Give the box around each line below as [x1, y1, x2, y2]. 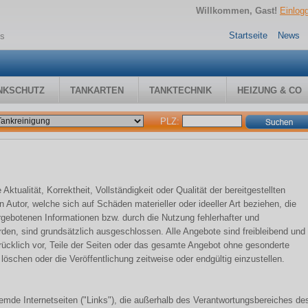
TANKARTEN [70, 85, 124, 96]
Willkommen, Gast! [196, 5, 277, 16]
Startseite [229, 30, 267, 41]
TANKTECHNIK [149, 85, 212, 96]
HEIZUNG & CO [237, 85, 302, 96]
